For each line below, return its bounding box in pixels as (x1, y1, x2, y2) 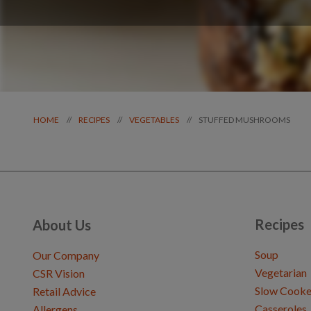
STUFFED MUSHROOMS (199, 114, 290, 125)
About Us (33, 217, 91, 233)
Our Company (33, 249, 99, 262)
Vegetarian (255, 266, 307, 279)
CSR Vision (33, 267, 85, 280)
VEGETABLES (129, 115, 179, 126)
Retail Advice (33, 285, 96, 298)
